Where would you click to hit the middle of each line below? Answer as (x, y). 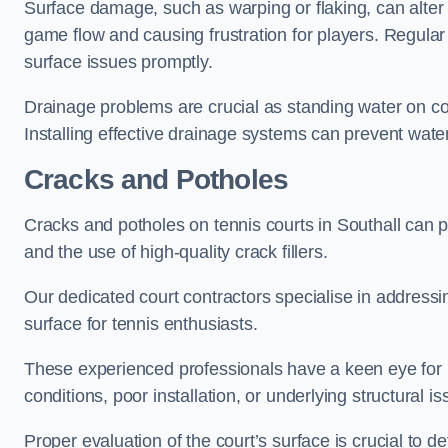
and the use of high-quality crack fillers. (178, 252)
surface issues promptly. (118, 62)
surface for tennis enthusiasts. (141, 324)
